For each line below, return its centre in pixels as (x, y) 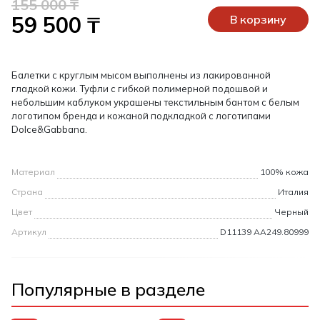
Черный (291, 212)
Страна (27, 192)
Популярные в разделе (108, 290)
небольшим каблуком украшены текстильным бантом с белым (155, 102)
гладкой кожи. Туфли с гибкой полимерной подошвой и (140, 89)
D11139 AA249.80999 (264, 232)
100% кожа (284, 172)
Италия (293, 192)
